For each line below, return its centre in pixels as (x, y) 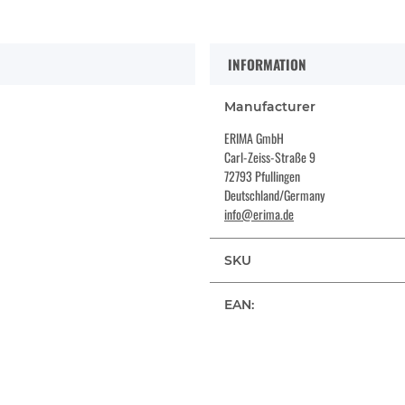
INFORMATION (267, 65)
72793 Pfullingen (262, 176)
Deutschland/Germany (274, 195)
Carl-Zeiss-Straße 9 (270, 157)
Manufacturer (270, 107)
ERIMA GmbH (254, 138)
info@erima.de (259, 214)
